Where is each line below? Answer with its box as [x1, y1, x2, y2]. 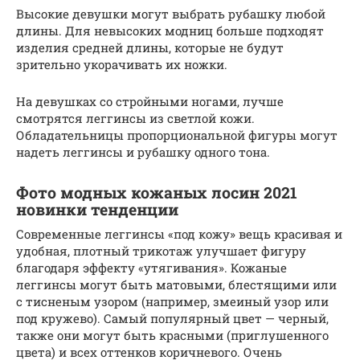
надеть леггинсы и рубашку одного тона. [16, 144, 270, 160]
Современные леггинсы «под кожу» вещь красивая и [16, 226, 342, 242]
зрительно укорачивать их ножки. [16, 56, 227, 72]
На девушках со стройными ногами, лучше [16, 93, 284, 109]
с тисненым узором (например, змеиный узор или [16, 293, 329, 309]
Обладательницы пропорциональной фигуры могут [16, 127, 337, 143]
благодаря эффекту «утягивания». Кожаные [16, 260, 287, 276]
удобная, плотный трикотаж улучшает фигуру [16, 243, 306, 259]
